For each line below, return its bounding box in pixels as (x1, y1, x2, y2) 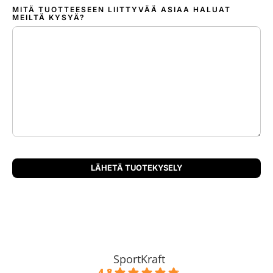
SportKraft (113, 251, 165, 266)
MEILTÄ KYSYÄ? (12, 13, 85, 23)
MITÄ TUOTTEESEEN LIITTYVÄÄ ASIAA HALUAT (12, 5, 231, 15)
